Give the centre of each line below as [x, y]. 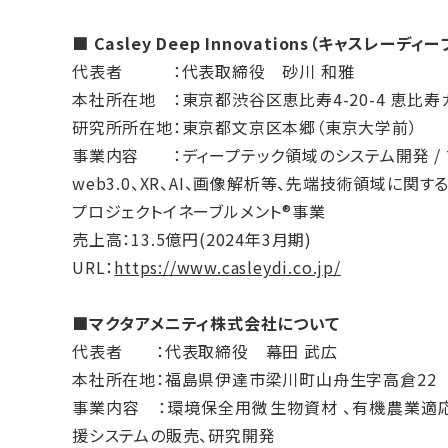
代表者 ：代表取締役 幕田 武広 [205, 350]
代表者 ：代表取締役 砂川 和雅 [213, 70]
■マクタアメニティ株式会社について [206, 322]
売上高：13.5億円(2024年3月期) [192, 238]
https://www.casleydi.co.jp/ [227, 266]
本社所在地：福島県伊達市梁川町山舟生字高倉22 [254, 378]
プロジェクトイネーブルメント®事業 [199, 210]
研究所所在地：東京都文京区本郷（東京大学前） [245, 126]
